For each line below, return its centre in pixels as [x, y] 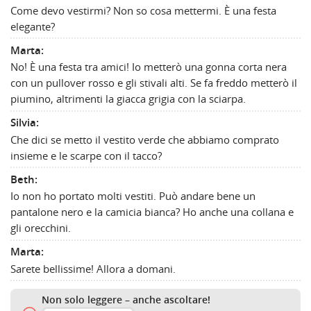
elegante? [33, 26]
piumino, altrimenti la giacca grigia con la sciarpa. [128, 99]
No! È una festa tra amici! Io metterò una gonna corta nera [149, 67]
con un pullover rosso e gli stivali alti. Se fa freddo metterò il [154, 83]
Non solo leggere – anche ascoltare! [126, 300]
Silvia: [25, 123]
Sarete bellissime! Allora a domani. [93, 268]
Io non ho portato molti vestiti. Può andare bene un [133, 196]
